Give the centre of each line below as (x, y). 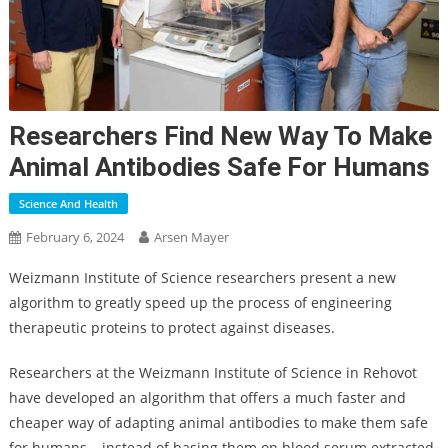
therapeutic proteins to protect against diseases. (171, 327)
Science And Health (68, 203)
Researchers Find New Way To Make (220, 135)
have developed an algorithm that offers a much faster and (207, 397)
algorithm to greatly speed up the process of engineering (200, 302)
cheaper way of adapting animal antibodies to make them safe (218, 422)
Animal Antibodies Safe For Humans (219, 166)
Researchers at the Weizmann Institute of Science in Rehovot (212, 372)
